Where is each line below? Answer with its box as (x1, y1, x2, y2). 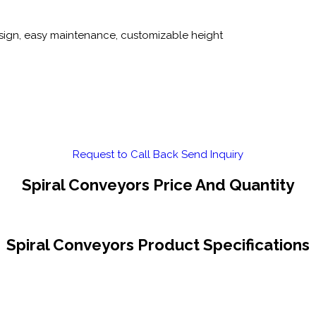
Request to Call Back (73, 148, 178, 162)
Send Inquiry (181, 148, 243, 162)
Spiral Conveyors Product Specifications (6, 236, 310, 255)
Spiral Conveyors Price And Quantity (22, 175, 294, 194)
